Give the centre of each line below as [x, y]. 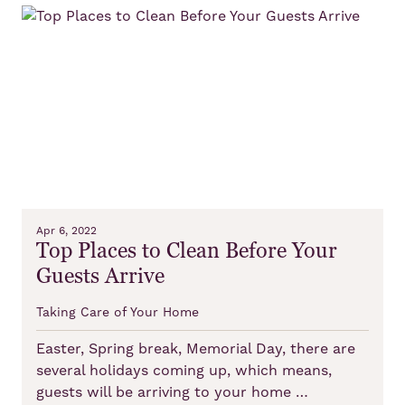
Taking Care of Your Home [118, 312]
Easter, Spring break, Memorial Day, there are [196, 348]
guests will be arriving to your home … [172, 392]
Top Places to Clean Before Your [187, 250]
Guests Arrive [100, 276]
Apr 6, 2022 [66, 231]
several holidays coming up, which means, [184, 370]
